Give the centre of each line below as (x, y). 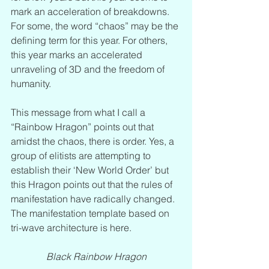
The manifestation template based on (91, 213)
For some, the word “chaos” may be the (96, 26)
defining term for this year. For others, (90, 40)
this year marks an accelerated (78, 54)
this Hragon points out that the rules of (93, 184)
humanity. (33, 83)
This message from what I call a (79, 112)
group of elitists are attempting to (82, 155)
